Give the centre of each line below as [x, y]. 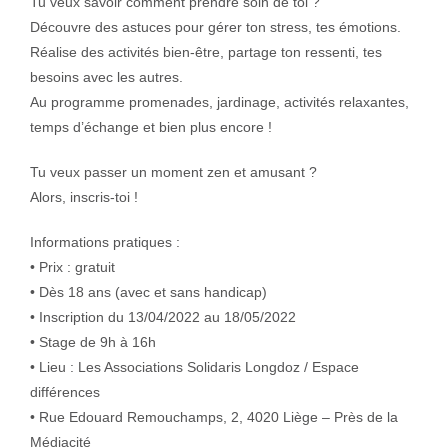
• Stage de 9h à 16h [93, 342]
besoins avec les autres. [106, 77]
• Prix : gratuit [72, 267]
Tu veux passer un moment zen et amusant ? [173, 172]
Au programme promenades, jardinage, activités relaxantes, [219, 102]
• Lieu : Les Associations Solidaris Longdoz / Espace [194, 367]
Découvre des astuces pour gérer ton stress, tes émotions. [215, 27]
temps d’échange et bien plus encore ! [151, 127]
